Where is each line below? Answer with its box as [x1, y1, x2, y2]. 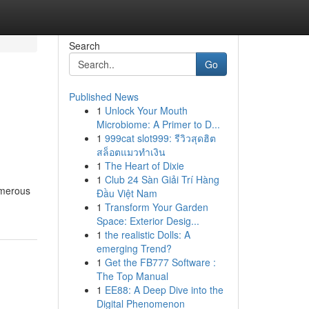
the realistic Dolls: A [104, 228, 190, 241]
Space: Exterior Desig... [96, 214, 199, 228]
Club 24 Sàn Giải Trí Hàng [104, 172, 219, 186]
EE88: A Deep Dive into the [104, 283, 223, 297]
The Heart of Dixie [104, 159, 184, 172]
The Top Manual [96, 269, 168, 283]
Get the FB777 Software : [104, 255, 216, 269]
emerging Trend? [96, 241, 172, 255]
